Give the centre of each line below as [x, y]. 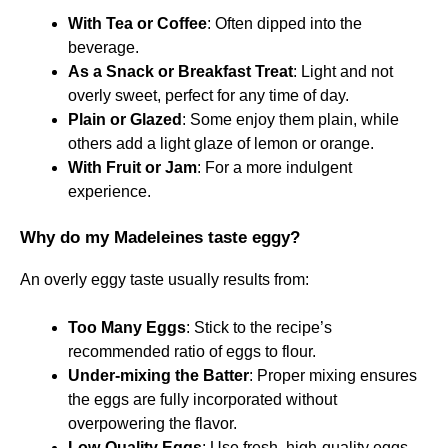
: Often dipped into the [284, 23]
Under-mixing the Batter [158, 375]
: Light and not [343, 71]
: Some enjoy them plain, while [290, 119]
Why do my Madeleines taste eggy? [160, 237]
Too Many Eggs [127, 327]
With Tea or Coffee [137, 23]
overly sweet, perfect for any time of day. [208, 95]
